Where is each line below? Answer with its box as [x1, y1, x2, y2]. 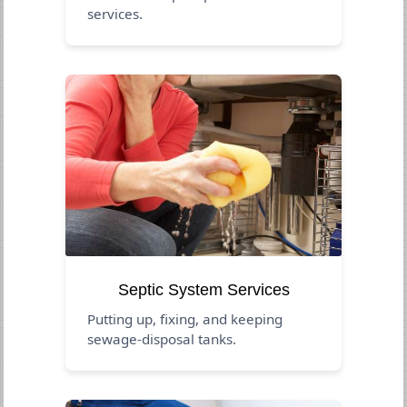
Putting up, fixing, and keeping [87, 309, 283, 328]
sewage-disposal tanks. [87, 329, 237, 348]
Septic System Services [117, 280, 290, 299]
